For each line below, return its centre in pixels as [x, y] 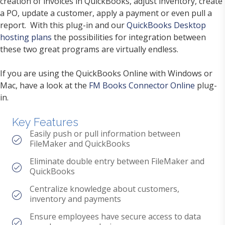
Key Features [45, 122]
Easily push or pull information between [105, 134]
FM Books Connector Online [142, 86]
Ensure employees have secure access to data [115, 217]
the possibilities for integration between [129, 37]
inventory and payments [75, 199]
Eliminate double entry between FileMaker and [117, 161]
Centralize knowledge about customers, [104, 189]
